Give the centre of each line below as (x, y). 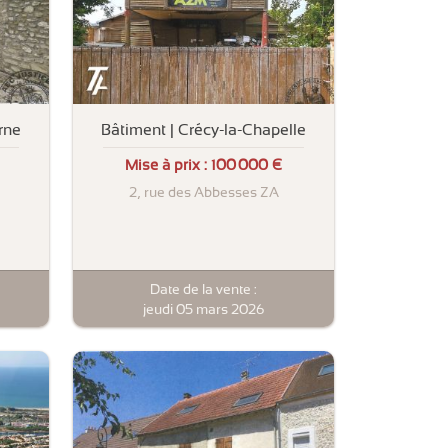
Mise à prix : (168, 165)
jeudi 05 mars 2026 (203, 308)
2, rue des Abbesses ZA (203, 192)
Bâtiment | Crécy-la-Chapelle (203, 129)
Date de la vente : (203, 288)
